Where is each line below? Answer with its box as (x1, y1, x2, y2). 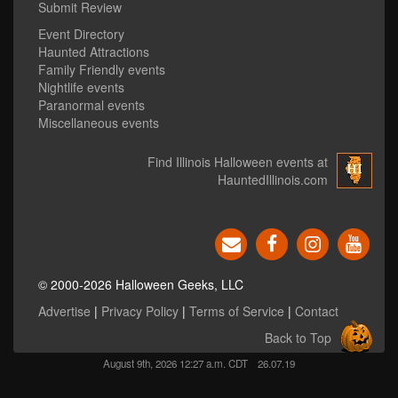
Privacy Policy (101, 302, 179, 321)
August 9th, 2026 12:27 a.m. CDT (103, 356, 248, 371)
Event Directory (38, 25, 124, 44)
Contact (295, 302, 338, 321)
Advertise (38, 302, 91, 321)
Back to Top (265, 329, 331, 347)
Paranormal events (38, 96, 145, 115)
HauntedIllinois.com (218, 171, 328, 189)
